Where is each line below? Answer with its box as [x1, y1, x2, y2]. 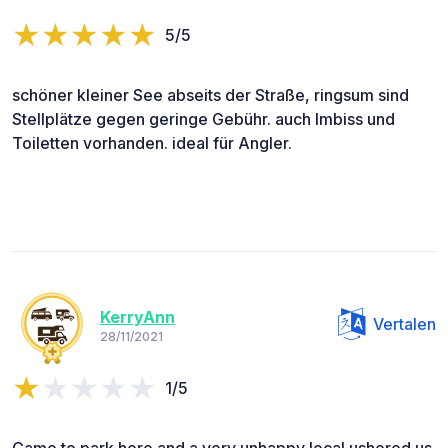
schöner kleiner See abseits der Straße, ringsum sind [12, 85, 409, 106]
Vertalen [373, 314, 436, 335]
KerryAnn [100, 306, 175, 327]
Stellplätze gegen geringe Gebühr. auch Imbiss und [12, 109, 395, 130]
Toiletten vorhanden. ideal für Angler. [12, 133, 292, 154]
